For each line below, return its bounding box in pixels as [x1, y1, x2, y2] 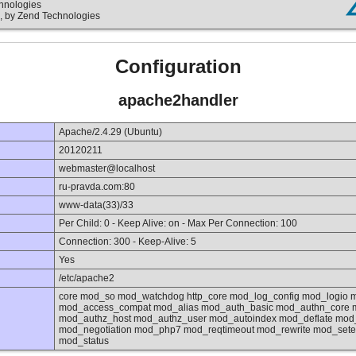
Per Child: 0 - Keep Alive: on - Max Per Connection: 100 [59, 218, 297, 230]
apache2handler [118, 91, 238, 109]
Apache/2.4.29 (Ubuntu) [59, 126, 162, 138]
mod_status [59, 335, 109, 347]
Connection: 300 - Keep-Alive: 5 [59, 236, 196, 248]
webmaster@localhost [59, 163, 155, 175]
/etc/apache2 [59, 273, 114, 284]
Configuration [114, 56, 242, 78]
